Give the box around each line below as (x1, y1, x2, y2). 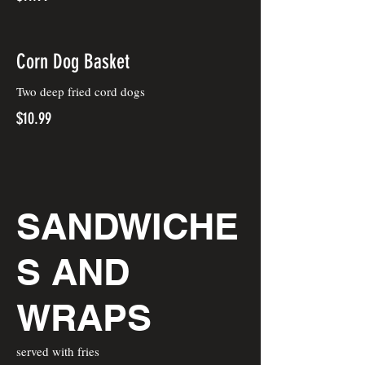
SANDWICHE (16, 204, 239, 248)
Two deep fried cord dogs (16, 83, 145, 99)
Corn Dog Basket (16, 50, 130, 73)
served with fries (16, 343, 99, 359)
